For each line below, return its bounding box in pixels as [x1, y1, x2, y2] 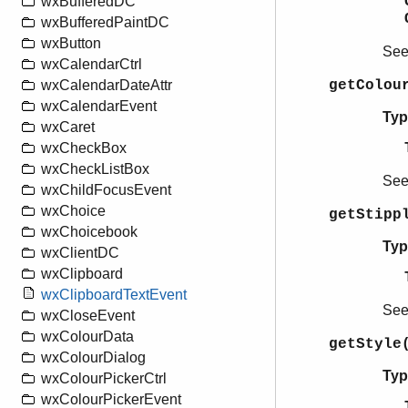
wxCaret [41, 119, 95, 136]
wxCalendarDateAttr [41, 77, 172, 94]
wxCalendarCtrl [41, 56, 142, 73]
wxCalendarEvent [41, 98, 157, 115]
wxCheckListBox [41, 161, 149, 178]
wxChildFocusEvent [41, 182, 171, 199]
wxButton [41, 36, 101, 52]
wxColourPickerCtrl [41, 371, 167, 387]
